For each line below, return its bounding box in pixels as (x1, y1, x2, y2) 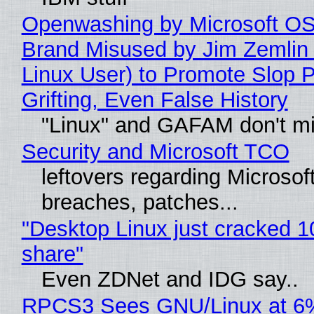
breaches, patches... (41, 189, 238, 214)
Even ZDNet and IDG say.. (41, 266, 299, 292)
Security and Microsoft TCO (21, 139, 289, 164)
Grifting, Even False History (21, 87, 288, 112)
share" (21, 241, 83, 266)
